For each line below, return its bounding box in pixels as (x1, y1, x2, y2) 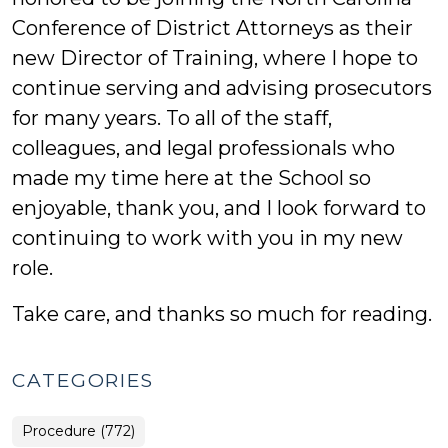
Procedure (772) (22, 422, 135, 440)
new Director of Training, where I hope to (12, 46, 418, 70)
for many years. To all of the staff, (12, 106, 332, 130)
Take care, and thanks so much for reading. (12, 302, 432, 326)
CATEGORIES (12, 369, 154, 392)
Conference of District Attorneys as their (12, 16, 413, 40)
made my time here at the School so (12, 166, 371, 190)
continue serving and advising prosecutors (12, 76, 432, 100)
